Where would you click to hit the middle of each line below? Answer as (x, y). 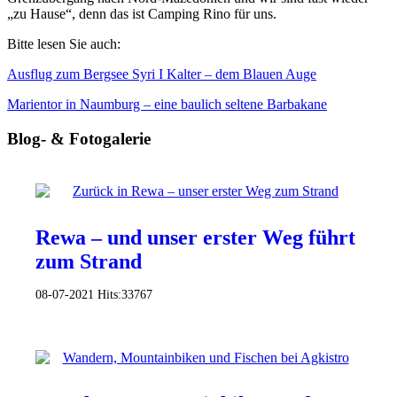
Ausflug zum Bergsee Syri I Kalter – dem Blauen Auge (162, 74)
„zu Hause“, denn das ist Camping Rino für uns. (142, 14)
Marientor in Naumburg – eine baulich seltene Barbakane (167, 105)
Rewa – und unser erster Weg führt (195, 237)
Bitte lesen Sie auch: (64, 44)
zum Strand (89, 261)
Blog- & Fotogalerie (79, 139)
